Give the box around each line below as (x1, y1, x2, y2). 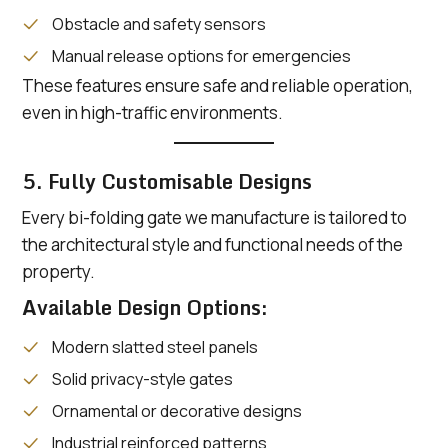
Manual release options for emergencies (52, 45, 351, 68)
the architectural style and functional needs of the (22, 233, 403, 257)
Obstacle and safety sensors (52, 13, 266, 36)
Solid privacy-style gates (52, 368, 233, 391)
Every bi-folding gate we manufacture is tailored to (22, 206, 407, 230)
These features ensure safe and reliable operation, (22, 74, 413, 98)
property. (22, 260, 95, 284)
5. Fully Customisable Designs (22, 165, 312, 199)
